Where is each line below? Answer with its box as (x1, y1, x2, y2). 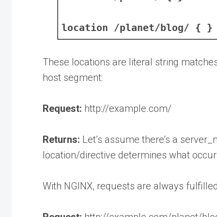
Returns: (43, 133, 82, 145)
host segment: (43, 71, 103, 83)
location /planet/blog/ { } (62, 21, 213, 33)
